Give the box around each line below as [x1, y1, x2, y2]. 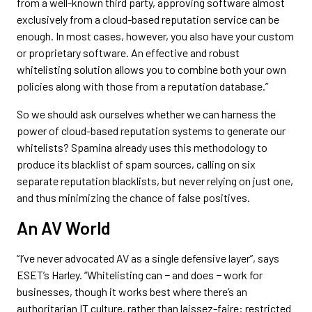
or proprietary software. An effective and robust [17, 45, 240, 59]
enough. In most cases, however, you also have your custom [17, 29, 294, 42]
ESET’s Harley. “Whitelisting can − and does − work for [17, 267, 263, 281]
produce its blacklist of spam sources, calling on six [17, 157, 256, 171]
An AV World [17, 217, 111, 238]
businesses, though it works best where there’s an [17, 284, 247, 298]
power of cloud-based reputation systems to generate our [17, 123, 286, 137]
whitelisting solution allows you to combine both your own [17, 62, 286, 76]
